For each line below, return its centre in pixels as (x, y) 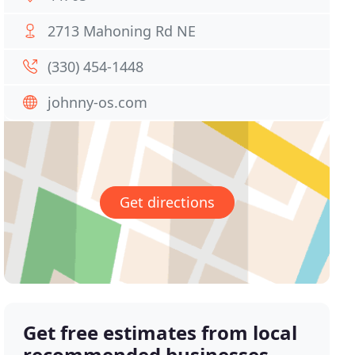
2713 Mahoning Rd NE (122, 31)
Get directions (167, 202)
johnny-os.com (98, 102)
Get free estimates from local (160, 333)
